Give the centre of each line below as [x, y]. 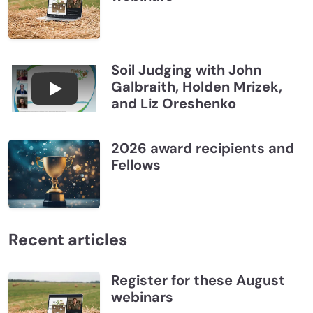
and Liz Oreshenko [173, 103]
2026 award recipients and [202, 148]
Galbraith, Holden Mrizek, [196, 86]
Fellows [136, 165]
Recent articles [68, 239]
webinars [142, 297]
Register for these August [198, 280]
